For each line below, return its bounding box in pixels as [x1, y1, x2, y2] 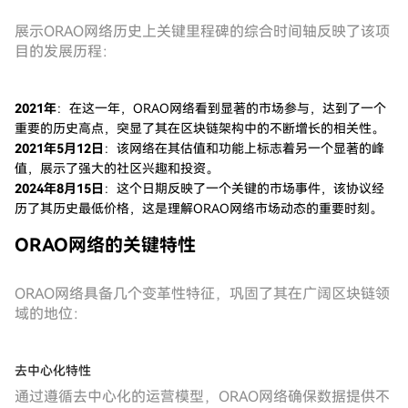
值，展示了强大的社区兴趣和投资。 [15, 161, 219, 176]
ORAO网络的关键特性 [15, 234, 196, 256]
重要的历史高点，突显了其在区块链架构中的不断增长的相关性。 [15, 121, 384, 136]
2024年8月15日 [15, 181, 104, 196]
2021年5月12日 [15, 141, 104, 156]
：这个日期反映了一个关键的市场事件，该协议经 [104, 181, 384, 196]
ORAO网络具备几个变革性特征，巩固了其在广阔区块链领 [15, 285, 390, 302]
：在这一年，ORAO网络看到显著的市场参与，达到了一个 [56, 101, 386, 116]
